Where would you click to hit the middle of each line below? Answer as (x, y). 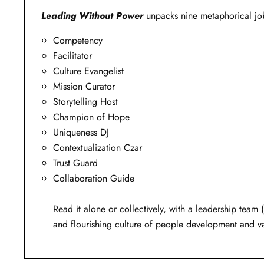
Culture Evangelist (88, 71)
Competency (79, 40)
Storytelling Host (85, 101)
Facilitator (72, 55)
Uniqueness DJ (81, 132)
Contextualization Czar (98, 147)
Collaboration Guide (94, 178)
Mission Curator (84, 86)
